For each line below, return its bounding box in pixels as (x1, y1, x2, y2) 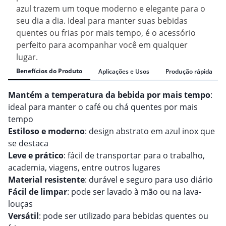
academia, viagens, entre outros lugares (8, 162, 160, 174)
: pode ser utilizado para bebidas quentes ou (39, 210, 208, 222)
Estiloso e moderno (8, 126, 85, 137)
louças (8, 198, 33, 210)
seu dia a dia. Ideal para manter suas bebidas (16, 15, 188, 27)
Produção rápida (165, 67, 212, 76)
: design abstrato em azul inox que (85, 126, 215, 137)
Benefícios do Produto (16, 67, 82, 76)
